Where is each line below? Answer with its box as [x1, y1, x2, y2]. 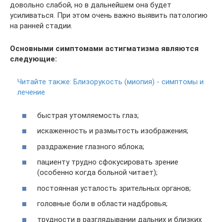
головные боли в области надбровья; [37, 199, 167, 208]
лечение [17, 88, 45, 97]
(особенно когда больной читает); [37, 168, 158, 177]
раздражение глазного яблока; [37, 142, 144, 151]
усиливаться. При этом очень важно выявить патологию [10, 11, 208, 20]
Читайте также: [17, 77, 71, 86]
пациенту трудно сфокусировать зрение [37, 158, 178, 166]
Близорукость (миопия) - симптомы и [73, 77, 204, 86]
